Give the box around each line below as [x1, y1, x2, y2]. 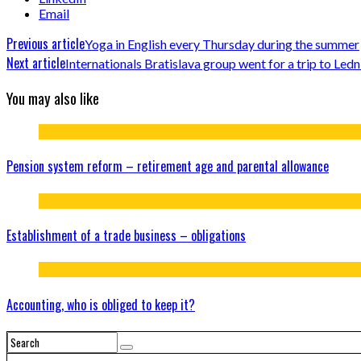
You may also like [6, 87, 99, 110]
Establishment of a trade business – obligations [6, 225, 246, 245]
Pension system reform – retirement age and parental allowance [6, 156, 329, 176]
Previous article [6, 33, 85, 53]
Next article [6, 52, 65, 73]
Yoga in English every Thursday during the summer [85, 35, 359, 52]
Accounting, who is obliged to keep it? [6, 294, 195, 314]
